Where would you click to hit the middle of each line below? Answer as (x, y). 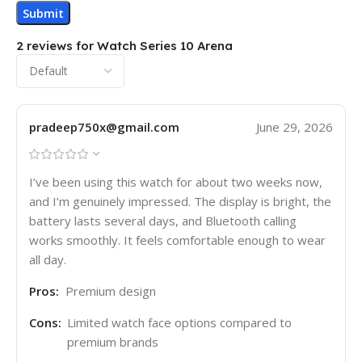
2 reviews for (57, 45)
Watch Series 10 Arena (165, 45)
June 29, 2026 (295, 126)
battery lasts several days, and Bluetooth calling (163, 220)
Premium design (110, 290)
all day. (48, 259)
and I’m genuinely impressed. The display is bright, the (180, 201)
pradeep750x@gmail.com (104, 126)
